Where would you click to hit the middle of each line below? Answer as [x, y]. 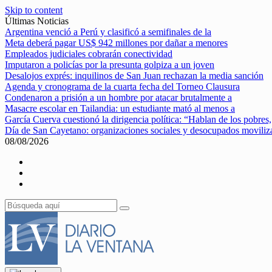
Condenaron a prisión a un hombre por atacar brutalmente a [118, 97]
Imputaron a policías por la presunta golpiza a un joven [110, 65]
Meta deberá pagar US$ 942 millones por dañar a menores [116, 43]
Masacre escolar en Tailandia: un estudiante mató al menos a [120, 108]
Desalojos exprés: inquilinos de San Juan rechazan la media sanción [134, 76]
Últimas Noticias [37, 21]
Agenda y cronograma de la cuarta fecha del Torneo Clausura [122, 87]
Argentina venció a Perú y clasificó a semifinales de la [108, 32]
